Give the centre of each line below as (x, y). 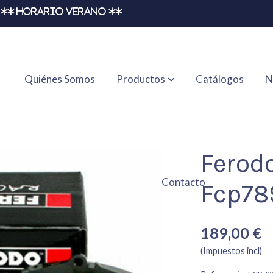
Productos (140, 79)
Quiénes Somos (60, 79)
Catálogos (220, 79)
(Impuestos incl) (232, 251)
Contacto (184, 182)
